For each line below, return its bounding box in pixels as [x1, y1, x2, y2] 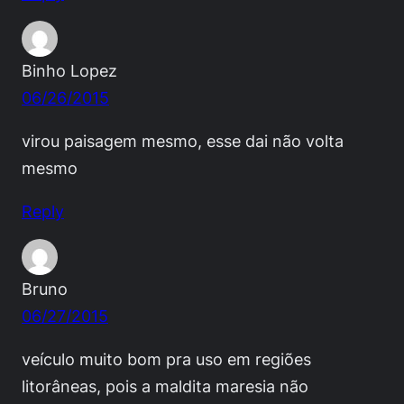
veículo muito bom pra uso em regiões [22, 349, 311, 370]
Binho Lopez [22, 60, 117, 81]
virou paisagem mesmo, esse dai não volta [22, 131, 344, 151]
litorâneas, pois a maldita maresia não [22, 376, 308, 397]
